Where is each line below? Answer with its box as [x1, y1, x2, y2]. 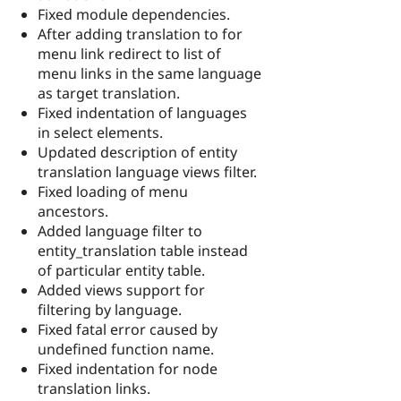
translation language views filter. [38, 161, 257, 182]
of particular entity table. [38, 260, 205, 280]
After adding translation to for [38, 23, 243, 44]
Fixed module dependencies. [38, 4, 230, 24]
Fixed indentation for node [38, 358, 218, 379]
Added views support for [38, 279, 205, 300]
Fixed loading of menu [38, 181, 188, 201]
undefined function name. [38, 338, 214, 359]
